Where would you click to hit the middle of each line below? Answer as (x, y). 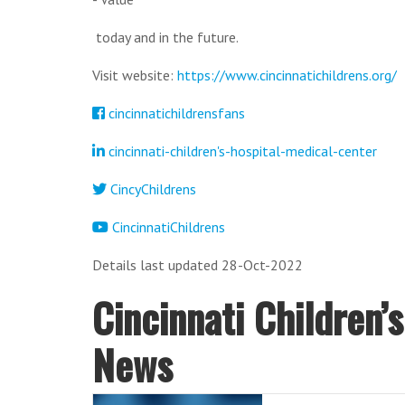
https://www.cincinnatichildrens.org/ (287, 75)
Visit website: (135, 75)
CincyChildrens (151, 188)
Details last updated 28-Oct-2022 (198, 264)
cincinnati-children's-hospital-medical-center (241, 151)
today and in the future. (165, 37)
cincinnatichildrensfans (175, 113)
